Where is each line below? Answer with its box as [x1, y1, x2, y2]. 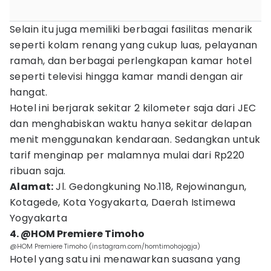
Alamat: [10, 180, 56, 194]
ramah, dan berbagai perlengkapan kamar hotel [10, 54, 252, 68]
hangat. [10, 85, 51, 99]
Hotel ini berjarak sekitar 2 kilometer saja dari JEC [10, 101, 256, 115]
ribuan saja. [10, 164, 66, 178]
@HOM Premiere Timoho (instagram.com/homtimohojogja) [10, 241, 200, 251]
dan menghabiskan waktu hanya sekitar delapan [10, 117, 252, 131]
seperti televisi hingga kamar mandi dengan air [10, 70, 244, 83]
